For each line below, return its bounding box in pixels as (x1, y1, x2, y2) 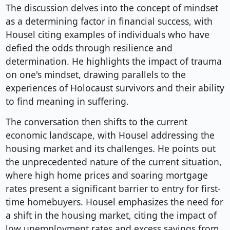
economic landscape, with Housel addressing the (5, 129, 215, 142)
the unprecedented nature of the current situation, (5, 156, 222, 168)
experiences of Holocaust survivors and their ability (5, 82, 224, 94)
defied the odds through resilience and (5, 42, 172, 54)
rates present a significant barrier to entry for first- (5, 182, 221, 195)
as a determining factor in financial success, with (5, 15, 213, 28)
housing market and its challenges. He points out (5, 142, 216, 155)
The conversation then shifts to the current (5, 116, 187, 128)
